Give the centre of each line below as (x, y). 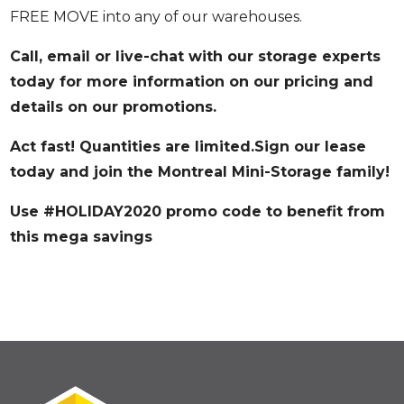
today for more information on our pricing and (192, 82)
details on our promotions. (114, 107)
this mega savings (82, 237)
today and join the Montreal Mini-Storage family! (200, 172)
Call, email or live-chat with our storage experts (196, 56)
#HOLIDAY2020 (103, 211)
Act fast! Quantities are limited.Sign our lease (188, 147)
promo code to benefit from (274, 211)
